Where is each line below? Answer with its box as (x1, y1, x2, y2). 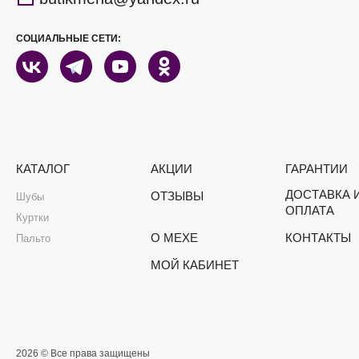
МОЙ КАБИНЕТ (151, 257, 239, 272)
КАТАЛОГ (16, 161, 70, 175)
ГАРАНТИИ (285, 161, 348, 175)
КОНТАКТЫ (285, 230, 351, 244)
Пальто (16, 232, 50, 244)
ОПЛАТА (285, 203, 334, 217)
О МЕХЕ (151, 230, 198, 244)
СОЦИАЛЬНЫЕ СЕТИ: (16, 32, 121, 44)
